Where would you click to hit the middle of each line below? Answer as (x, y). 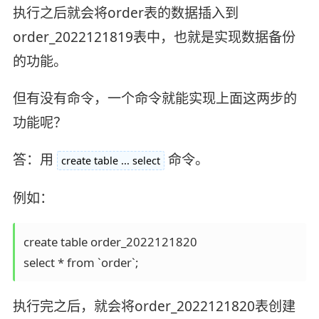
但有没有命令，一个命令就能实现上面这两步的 (155, 99)
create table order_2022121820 (111, 241)
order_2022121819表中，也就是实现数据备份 (154, 37)
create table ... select (110, 161)
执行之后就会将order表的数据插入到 (125, 13)
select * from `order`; (80, 262)
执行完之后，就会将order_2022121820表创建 (154, 306)
